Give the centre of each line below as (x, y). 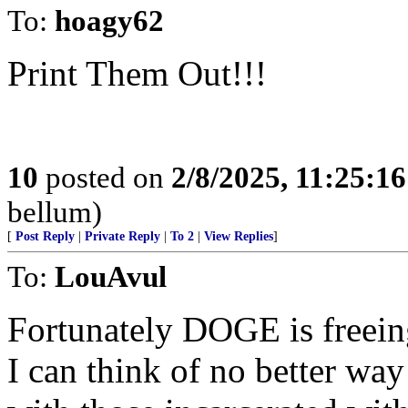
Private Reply (122, 236)
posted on (105, 177)
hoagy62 (109, 20)
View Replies (239, 236)
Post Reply (45, 236)
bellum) (55, 212)
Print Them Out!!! (137, 73)
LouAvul (111, 276)
